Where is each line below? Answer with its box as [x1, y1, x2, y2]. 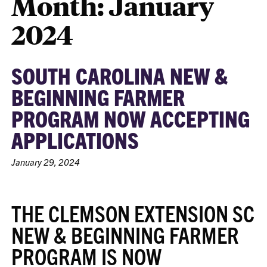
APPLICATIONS [11, 126, 139, 153]
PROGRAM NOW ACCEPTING [11, 104, 250, 132]
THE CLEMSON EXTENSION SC [11, 198, 255, 226]
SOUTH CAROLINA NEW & [11, 61, 228, 89]
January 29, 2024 [11, 156, 80, 167]
